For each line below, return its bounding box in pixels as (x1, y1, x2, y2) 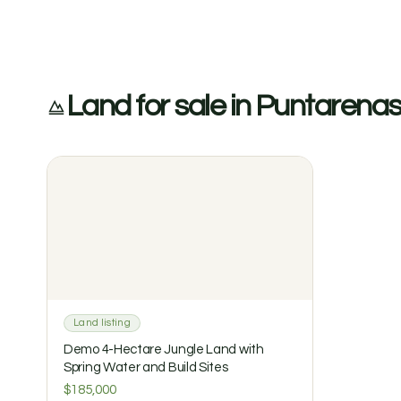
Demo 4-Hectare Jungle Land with (64, 343, 264, 356)
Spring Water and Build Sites (64, 361, 228, 374)
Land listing (73, 318, 131, 328)
